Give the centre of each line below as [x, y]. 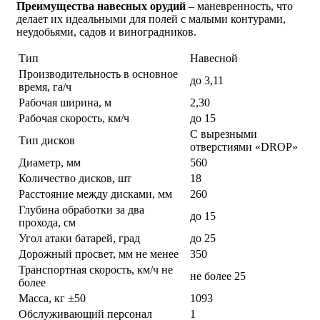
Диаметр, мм [50, 162]
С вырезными [224, 134]
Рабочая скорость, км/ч [74, 118]
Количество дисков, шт [75, 178]
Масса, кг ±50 [52, 298]
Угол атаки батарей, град [79, 238]
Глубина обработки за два [81, 210]
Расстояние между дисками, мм [95, 194]
